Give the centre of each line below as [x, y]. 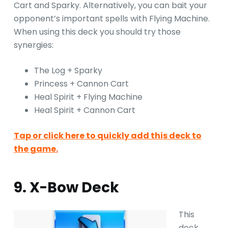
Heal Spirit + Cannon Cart [84, 110]
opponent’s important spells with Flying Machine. [111, 19]
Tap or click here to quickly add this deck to [107, 136]
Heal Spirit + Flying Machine [88, 97]
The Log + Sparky [68, 71]
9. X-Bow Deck [66, 188]
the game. [36, 149]
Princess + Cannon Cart [81, 84]
